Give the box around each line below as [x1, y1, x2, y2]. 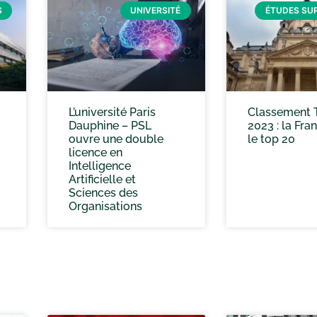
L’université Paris [69, 105, 156, 119]
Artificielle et [69, 172, 136, 186]
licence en [69, 145, 122, 159]
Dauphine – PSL [69, 118, 151, 132]
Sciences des [69, 185, 138, 200]
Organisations [69, 199, 142, 213]
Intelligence [69, 158, 131, 173]
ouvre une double [69, 132, 163, 146]
